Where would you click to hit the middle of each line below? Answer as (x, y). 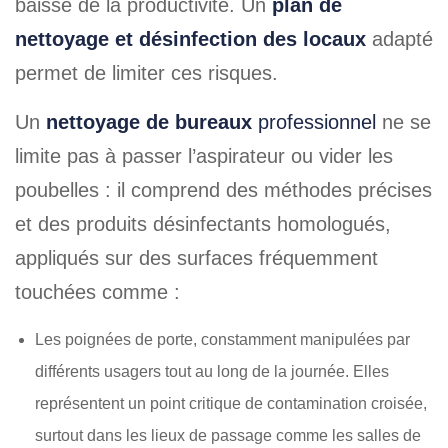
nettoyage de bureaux (149, 122)
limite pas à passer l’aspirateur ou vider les (204, 156)
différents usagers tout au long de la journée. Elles (212, 371)
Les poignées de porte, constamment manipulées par (222, 339)
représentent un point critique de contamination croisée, (231, 403)
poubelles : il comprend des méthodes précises (223, 190)
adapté (399, 39)
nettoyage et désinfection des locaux (190, 39)
